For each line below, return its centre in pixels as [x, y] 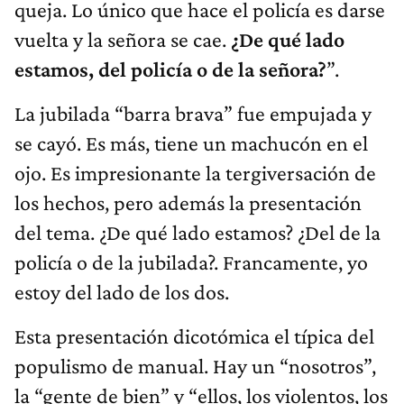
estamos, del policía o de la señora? [170, 69]
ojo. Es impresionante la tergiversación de [195, 172]
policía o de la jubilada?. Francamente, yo [191, 262]
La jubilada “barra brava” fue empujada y [193, 113]
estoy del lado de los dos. [122, 291]
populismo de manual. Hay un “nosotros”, [195, 365]
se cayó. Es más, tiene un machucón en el [191, 142]
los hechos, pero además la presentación [188, 202]
